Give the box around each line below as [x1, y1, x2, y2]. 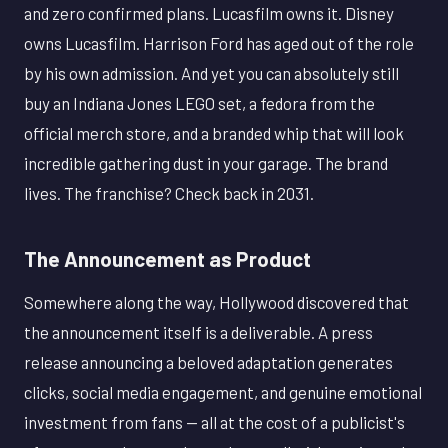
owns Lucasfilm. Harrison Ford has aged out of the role [24, 32, 414, 53]
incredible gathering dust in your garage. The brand [24, 152, 388, 173]
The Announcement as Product [24, 245, 311, 271]
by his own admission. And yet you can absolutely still [24, 62, 399, 83]
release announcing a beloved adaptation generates [24, 351, 393, 372]
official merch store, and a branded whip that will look [24, 122, 404, 143]
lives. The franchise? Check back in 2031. [24, 182, 314, 203]
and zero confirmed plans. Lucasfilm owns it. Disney [24, 2, 394, 23]
